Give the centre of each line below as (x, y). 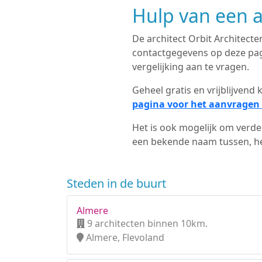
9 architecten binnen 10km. (146, 223)
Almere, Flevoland (124, 237)
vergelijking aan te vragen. (190, 67)
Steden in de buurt (116, 183)
